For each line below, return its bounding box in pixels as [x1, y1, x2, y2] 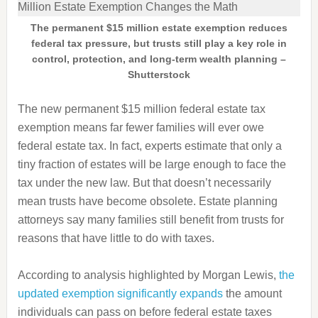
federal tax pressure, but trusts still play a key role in [31, 38, 287, 49]
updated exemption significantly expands [17, 287, 223, 300]
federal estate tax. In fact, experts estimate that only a [17, 140, 282, 152]
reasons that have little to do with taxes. [17, 232, 214, 244]
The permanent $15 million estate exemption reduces [30, 22, 287, 33]
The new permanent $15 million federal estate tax [17, 103, 265, 115]
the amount [222, 287, 282, 300]
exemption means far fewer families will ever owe [17, 121, 264, 133]
